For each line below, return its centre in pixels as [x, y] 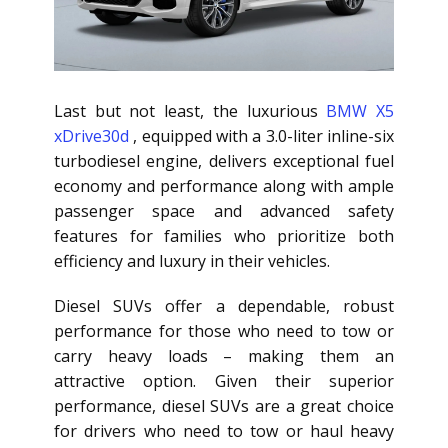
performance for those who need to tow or [224, 331]
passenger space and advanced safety [224, 211]
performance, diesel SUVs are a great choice [224, 406]
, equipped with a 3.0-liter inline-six [264, 136]
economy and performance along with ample [224, 186]
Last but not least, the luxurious [190, 111]
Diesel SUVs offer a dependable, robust [224, 306]
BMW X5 [360, 111]
